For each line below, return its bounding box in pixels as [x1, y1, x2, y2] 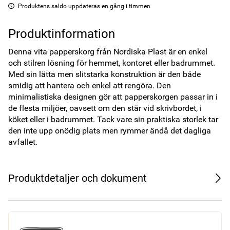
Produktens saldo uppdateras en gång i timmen [18, 3, 150, 10]
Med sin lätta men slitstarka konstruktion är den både [8, 69, 201, 79]
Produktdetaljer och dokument [8, 172, 147, 184]
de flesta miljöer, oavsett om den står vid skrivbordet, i [8, 103, 202, 113]
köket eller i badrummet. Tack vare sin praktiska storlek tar [8, 114, 218, 124]
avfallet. [8, 137, 37, 147]
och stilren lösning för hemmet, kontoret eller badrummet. [8, 58, 215, 68]
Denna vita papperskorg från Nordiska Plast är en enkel [8, 47, 207, 56]
